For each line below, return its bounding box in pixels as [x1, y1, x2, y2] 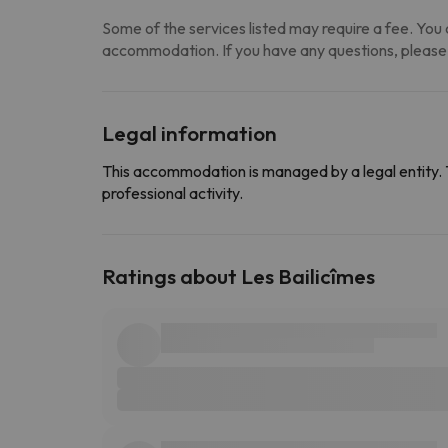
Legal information [102, 119, 277, 146]
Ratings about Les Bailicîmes [102, 262, 375, 289]
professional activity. [102, 182, 243, 203]
